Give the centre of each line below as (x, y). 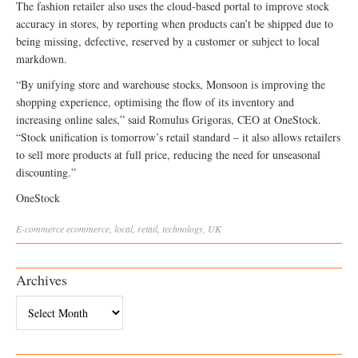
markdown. (42, 59)
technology (183, 229)
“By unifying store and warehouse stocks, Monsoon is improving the (171, 84)
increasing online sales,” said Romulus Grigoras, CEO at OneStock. (169, 119)
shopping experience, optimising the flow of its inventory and (155, 102)
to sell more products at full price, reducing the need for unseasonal (168, 155)
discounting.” (46, 172)
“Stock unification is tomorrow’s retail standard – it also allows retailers (178, 137)
